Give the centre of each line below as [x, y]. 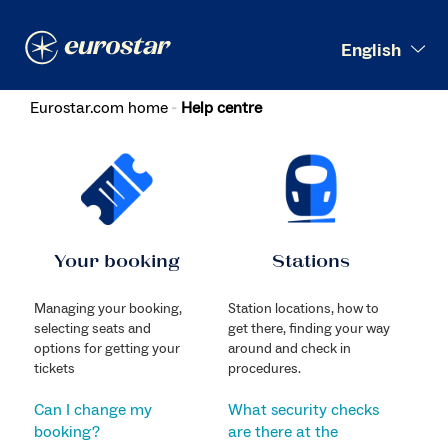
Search [354, 33]
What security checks [303, 409]
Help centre [221, 108]
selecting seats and [92, 328]
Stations [311, 263]
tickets [54, 368]
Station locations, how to [303, 308]
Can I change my [92, 409]
